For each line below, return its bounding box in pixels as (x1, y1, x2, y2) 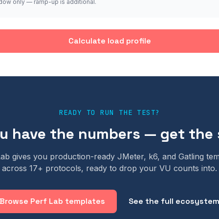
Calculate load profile (68, 36, 151, 46)
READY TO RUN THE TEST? (59, 108, 160, 117)
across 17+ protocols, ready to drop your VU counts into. (2, 163, 217, 173)
